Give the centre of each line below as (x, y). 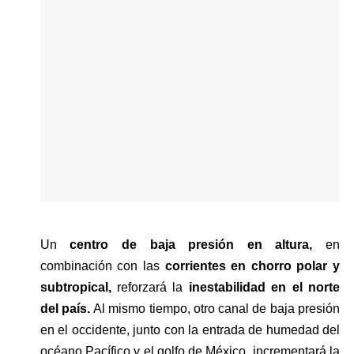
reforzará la (150, 287)
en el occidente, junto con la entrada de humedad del (190, 330)
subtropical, (75, 287)
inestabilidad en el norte (264, 287)
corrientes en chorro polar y (252, 265)
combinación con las (102, 265)
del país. (67, 308)
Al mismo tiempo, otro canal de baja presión (217, 308)
